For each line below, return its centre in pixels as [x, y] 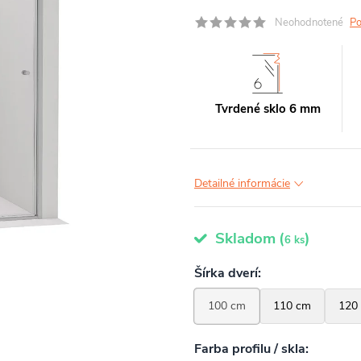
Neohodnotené [309, 23]
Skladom [243, 239]
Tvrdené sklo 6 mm [268, 109]
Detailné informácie [242, 183]
